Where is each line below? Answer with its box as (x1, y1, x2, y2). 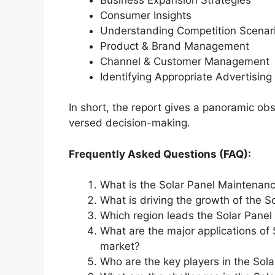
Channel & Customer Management (100, 55, 269, 68)
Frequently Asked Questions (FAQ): (69, 147, 251, 160)
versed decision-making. (69, 117, 190, 130)
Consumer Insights (100, 9, 192, 21)
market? (100, 240, 140, 253)
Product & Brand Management (100, 39, 249, 52)
